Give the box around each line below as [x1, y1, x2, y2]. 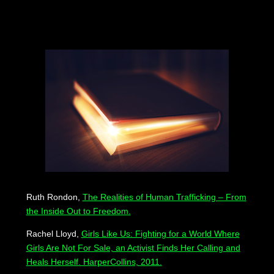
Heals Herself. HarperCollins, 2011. [26, 257, 162, 267]
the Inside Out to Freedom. [26, 206, 131, 217]
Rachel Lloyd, [26, 229, 81, 239]
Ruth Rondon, [26, 192, 83, 202]
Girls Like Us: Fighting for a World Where [81, 229, 240, 239]
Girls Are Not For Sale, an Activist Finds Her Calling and [26, 243, 240, 253]
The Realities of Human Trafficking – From [82, 192, 246, 202]
